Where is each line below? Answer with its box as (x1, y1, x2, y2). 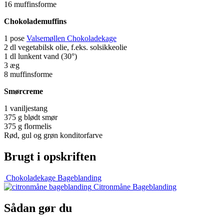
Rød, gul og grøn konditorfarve (4, 130, 102, 139)
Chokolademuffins (4, 16, 66, 25)
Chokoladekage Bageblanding (6, 173, 101, 182)
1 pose (4, 33, 26, 42)
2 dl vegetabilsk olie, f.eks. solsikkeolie (4, 42, 127, 51)
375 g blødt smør (4, 112, 57, 121)
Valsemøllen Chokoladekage (26, 33, 116, 42)
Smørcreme (4, 86, 43, 95)
